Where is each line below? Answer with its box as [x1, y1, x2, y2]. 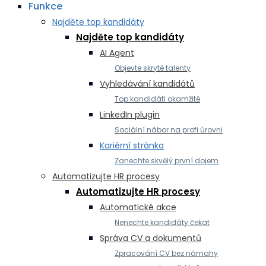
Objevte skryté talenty [115, 63, 191, 73]
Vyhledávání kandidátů [100, 78, 195, 90]
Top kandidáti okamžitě [115, 94, 200, 104]
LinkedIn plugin [100, 109, 160, 121]
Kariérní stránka [100, 140, 164, 151]
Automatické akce [100, 201, 176, 213]
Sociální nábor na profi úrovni [115, 125, 223, 135]
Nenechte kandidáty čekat [115, 217, 210, 227]
